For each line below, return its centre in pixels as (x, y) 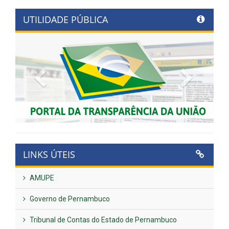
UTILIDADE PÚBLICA (65, 19)
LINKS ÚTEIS (49, 154)
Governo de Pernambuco (69, 199)
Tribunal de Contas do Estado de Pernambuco (102, 220)
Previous (67, 75)
